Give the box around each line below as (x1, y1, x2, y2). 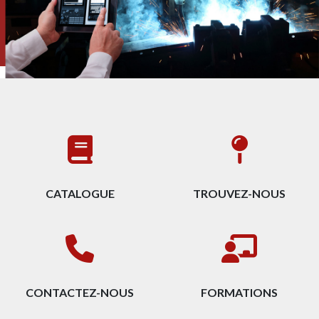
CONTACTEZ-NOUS (26, 286, 134, 299)
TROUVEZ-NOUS (193, 187, 286, 200)
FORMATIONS (201, 286, 278, 299)
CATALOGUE (45, 187, 115, 200)
